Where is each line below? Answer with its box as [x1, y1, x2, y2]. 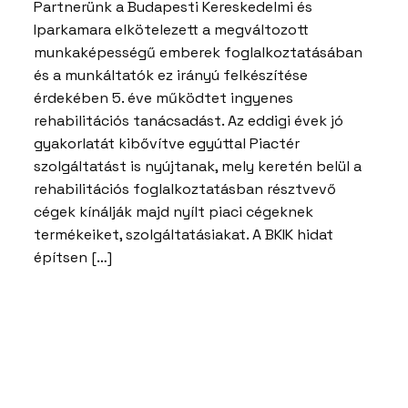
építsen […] [34, 247, 112, 267]
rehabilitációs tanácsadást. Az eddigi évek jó [34, 110, 343, 130]
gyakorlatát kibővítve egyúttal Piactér [34, 133, 300, 153]
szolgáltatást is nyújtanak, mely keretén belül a [34, 156, 362, 176]
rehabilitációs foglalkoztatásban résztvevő [34, 178, 336, 199]
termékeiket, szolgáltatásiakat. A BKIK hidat [34, 224, 333, 244]
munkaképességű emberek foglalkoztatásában [34, 42, 362, 62]
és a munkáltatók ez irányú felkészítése [34, 65, 308, 85]
